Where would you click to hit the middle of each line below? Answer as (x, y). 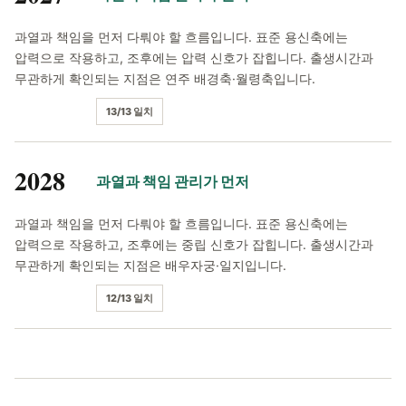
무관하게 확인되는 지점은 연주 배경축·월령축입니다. (165, 78)
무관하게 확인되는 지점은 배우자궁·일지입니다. (150, 265)
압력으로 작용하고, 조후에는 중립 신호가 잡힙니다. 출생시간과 (194, 244)
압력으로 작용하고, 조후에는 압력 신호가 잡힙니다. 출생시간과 (194, 58)
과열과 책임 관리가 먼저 (173, 181)
